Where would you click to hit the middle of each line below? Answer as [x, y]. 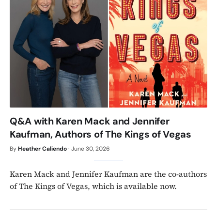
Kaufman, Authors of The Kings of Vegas [101, 134]
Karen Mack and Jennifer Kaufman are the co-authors [108, 174]
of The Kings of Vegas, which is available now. [93, 186]
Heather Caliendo [42, 149]
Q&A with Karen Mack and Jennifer [90, 121]
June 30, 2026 [91, 149]
